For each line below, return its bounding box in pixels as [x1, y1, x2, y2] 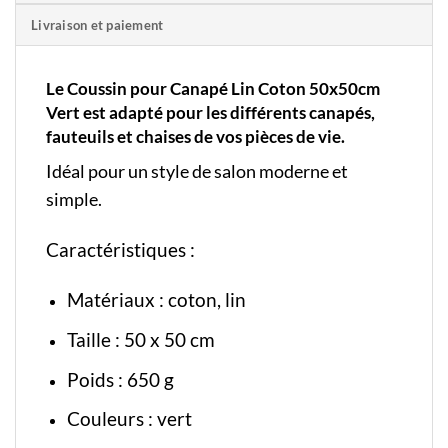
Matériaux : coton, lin [66, 288, 250, 312]
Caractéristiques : [46, 237, 199, 261]
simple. [46, 188, 105, 210]
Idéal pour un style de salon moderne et [46, 160, 348, 182]
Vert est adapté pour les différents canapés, [46, 102, 375, 124]
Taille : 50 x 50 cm [66, 328, 215, 352]
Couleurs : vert [66, 407, 192, 431]
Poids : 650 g [66, 367, 174, 391]
